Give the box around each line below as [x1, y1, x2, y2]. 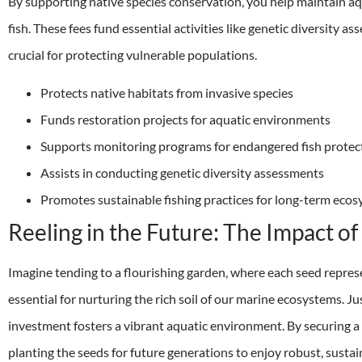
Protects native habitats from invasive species [40, 85, 293, 101]
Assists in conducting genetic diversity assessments [40, 165, 324, 181]
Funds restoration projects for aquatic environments [40, 112, 330, 128]
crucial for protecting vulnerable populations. [8, 46, 257, 62]
